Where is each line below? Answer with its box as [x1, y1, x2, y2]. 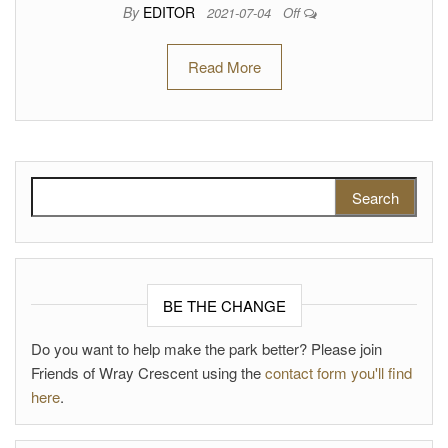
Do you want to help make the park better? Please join [31, 337, 382, 359]
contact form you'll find [265, 361, 412, 383]
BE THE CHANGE [162, 294, 286, 316]
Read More [187, 55, 261, 77]
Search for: [30, 176, 108, 199]
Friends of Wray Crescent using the [31, 361, 265, 383]
